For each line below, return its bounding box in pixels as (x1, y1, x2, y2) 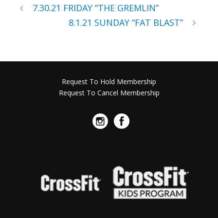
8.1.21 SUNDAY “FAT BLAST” (69, 16, 183, 28)
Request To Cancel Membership (58, 88, 160, 97)
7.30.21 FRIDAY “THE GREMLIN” (33, 1, 159, 14)
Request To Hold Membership (62, 76, 156, 86)
